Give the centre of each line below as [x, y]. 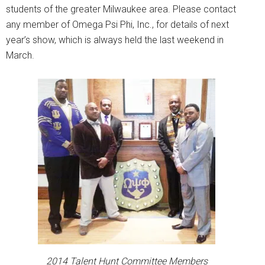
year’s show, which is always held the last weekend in [115, 40]
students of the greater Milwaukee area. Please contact [121, 9]
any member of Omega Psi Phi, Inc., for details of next [117, 25]
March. [20, 56]
